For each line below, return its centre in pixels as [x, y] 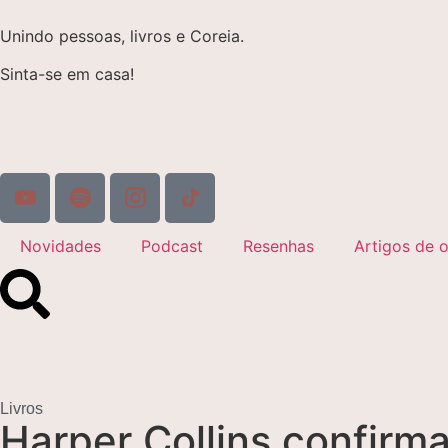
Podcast [172, 245]
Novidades [60, 245]
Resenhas [278, 245]
